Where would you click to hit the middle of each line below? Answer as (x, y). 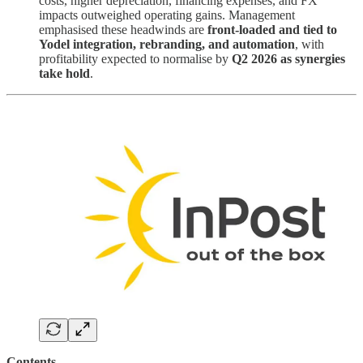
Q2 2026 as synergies (288, 58)
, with (310, 44)
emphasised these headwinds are (123, 29)
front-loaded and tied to (272, 29)
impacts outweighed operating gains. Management (167, 15)
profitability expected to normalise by (135, 58)
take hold (64, 73)
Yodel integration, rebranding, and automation (167, 44)
